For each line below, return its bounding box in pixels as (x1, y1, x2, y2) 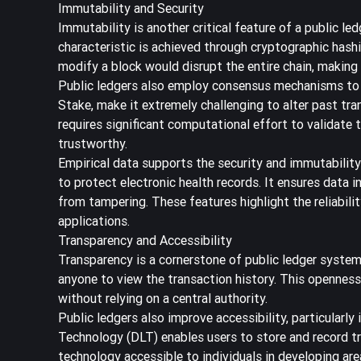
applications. (58, 212, 130, 229)
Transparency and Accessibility (58, 231, 232, 248)
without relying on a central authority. (58, 289, 268, 306)
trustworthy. (58, 135, 127, 151)
